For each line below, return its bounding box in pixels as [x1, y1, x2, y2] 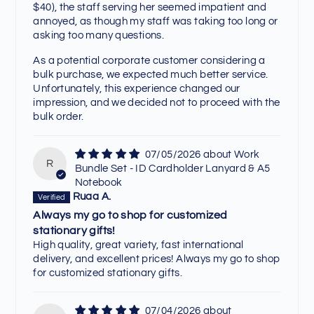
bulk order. [33, 111, 84, 122]
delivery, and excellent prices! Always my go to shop [33, 254, 280, 265]
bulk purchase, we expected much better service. [33, 69, 268, 80]
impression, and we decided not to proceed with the [33, 97, 280, 108]
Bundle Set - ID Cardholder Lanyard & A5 [74, 163, 271, 174]
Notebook [74, 177, 123, 188]
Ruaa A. [72, 191, 111, 203]
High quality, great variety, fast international [33, 240, 244, 251]
